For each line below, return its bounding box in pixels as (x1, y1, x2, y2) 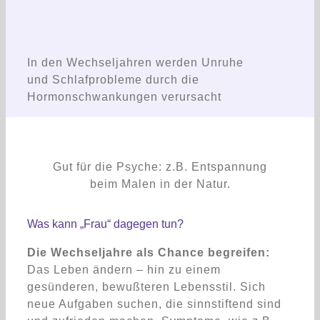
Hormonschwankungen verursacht (27, 90, 221, 103)
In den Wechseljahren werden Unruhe (27, 56, 244, 69)
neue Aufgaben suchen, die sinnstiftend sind (27, 297, 281, 310)
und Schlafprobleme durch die (27, 73, 199, 86)
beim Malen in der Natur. (89, 177, 231, 190)
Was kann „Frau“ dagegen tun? (27, 217, 184, 230)
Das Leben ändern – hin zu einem (27, 263, 221, 276)
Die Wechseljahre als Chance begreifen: (27, 246, 270, 259)
